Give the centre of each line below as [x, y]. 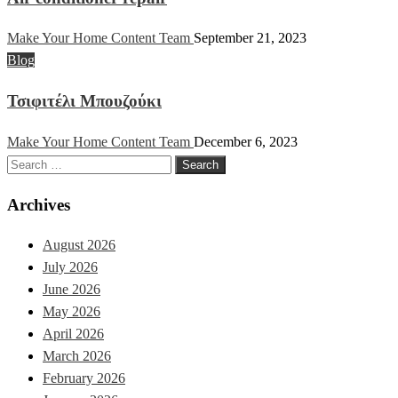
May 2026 [72, 312]
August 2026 [79, 245]
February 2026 [84, 378]
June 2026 [72, 290]
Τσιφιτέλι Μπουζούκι [84, 101]
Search [25, 163]
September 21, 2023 [250, 38]
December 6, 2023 [246, 141]
